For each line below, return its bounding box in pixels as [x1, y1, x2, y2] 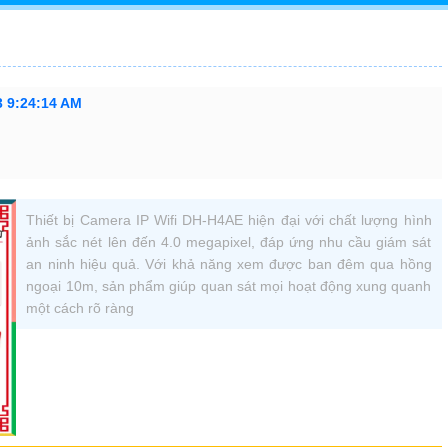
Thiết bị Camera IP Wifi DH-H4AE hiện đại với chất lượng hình [26, 211, 432, 228]
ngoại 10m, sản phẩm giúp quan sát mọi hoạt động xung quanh [26, 277, 432, 294]
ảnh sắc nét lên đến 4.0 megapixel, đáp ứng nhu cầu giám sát [26, 233, 432, 250]
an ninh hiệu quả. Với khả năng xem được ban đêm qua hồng [26, 255, 432, 272]
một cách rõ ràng [26, 299, 135, 316]
